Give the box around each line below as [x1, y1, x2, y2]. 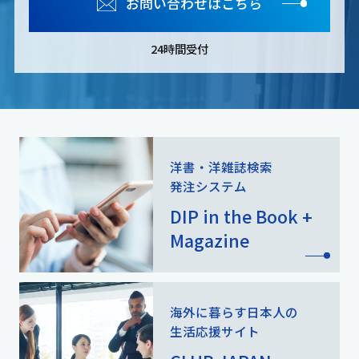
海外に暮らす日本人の [170, 302, 299, 321]
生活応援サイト [170, 321, 260, 340]
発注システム [170, 176, 248, 195]
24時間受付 [151, 40, 208, 58]
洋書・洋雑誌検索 [170, 157, 273, 175]
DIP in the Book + [170, 203, 313, 228]
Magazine [170, 227, 250, 252]
